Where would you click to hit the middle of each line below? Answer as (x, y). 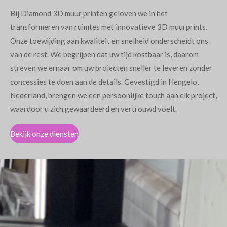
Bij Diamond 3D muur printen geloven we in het (89, 13)
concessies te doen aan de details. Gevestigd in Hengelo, (104, 82)
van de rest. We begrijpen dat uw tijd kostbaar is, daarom (104, 54)
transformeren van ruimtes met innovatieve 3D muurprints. (109, 27)
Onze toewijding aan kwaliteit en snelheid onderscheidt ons (109, 41)
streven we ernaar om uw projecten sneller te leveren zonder (111, 68)
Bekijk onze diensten (44, 134)
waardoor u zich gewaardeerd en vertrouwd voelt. (93, 109)
